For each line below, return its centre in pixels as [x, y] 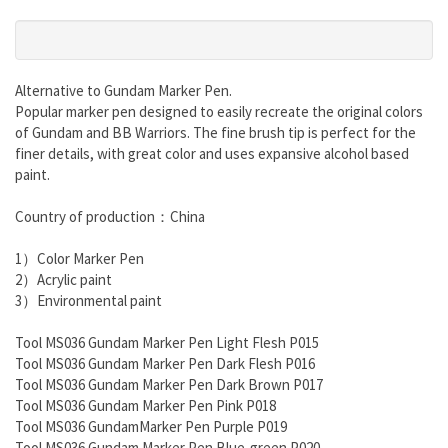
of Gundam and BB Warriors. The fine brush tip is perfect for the [215, 133]
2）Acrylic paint [63, 280]
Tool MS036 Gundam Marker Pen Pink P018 [145, 406]
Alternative [49, 91]
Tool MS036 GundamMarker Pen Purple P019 [151, 427]
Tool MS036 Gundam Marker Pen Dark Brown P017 [169, 385]
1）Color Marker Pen [79, 259]
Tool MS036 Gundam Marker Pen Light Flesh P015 [167, 343]
